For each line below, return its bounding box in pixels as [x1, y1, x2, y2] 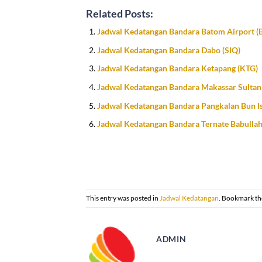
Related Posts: [86, 7, 153, 20]
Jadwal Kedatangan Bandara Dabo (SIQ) [96, 44, 240, 55]
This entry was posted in [86, 194, 160, 202]
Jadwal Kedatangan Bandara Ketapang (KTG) [96, 63, 258, 74]
